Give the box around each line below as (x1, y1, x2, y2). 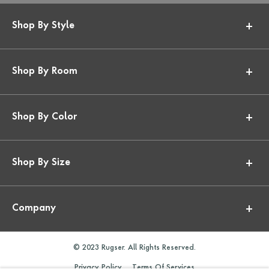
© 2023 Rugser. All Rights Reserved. (73, 244, 196, 252)
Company (12, 204, 56, 214)
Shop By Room (12, 67, 77, 77)
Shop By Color (12, 113, 77, 122)
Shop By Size (12, 159, 70, 168)
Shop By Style (12, 22, 74, 31)
